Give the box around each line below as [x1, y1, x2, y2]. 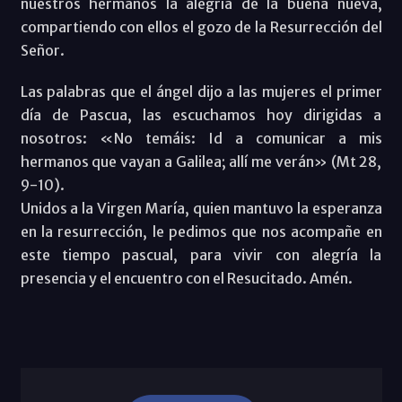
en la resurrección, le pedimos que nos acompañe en [20, 222, 382, 240]
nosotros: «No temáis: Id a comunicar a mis [20, 128, 382, 147]
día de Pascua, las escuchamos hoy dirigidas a [20, 105, 382, 124]
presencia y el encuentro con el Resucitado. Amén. [20, 268, 353, 287]
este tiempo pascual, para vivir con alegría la [20, 245, 382, 264]
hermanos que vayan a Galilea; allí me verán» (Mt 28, [20, 152, 382, 170]
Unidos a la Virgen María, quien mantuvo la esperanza [20, 198, 382, 217]
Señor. [20, 40, 65, 59]
